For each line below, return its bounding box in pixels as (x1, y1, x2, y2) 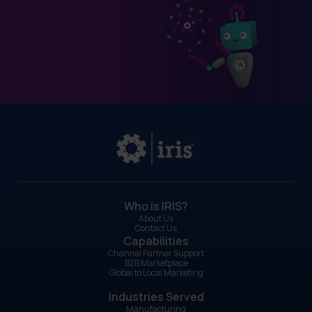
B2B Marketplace (124, 257, 188, 270)
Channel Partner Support (108, 247, 204, 260)
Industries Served (108, 289, 204, 305)
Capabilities (123, 233, 189, 249)
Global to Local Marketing (109, 267, 203, 279)
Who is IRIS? (124, 198, 188, 214)
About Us (139, 212, 173, 225)
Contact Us (135, 222, 177, 235)
